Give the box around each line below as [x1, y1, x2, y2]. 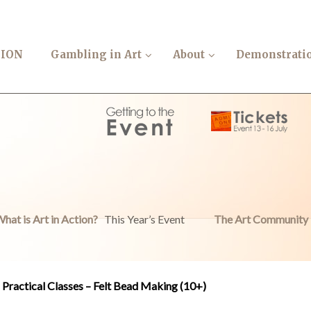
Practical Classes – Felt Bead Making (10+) [1, 279, 206, 292]
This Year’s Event [104, 212, 185, 226]
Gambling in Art [51, 48, 142, 62]
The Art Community [214, 212, 308, 226]
